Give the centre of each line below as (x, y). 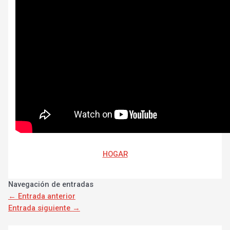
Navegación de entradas (51, 185)
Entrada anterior (45, 196)
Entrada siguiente (40, 208)
